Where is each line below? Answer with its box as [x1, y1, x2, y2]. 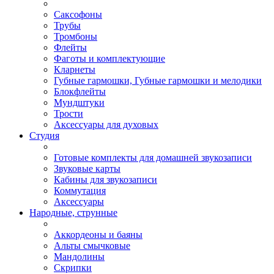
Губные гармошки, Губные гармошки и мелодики [54, 75, 262, 86]
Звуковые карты [54, 163, 120, 174]
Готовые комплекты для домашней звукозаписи [54, 152, 252, 163]
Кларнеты [54, 64, 95, 75]
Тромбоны [54, 31, 97, 42]
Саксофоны [54, 9, 102, 20]
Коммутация [54, 185, 106, 196]
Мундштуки [54, 97, 105, 108]
